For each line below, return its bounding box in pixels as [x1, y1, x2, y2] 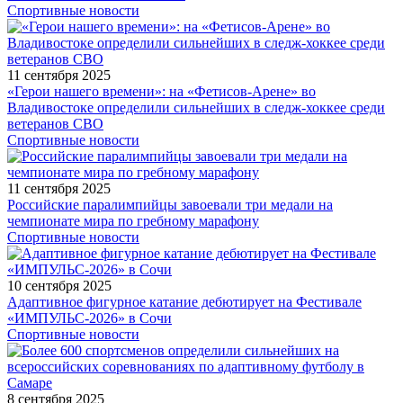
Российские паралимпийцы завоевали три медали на [7, 196, 333, 212]
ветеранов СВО [7, 115, 103, 131]
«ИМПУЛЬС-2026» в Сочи [7, 309, 172, 326]
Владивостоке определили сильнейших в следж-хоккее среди [7, 99, 385, 115]
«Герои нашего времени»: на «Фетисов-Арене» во [7, 83, 316, 99]
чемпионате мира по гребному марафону [7, 212, 259, 228]
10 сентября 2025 [7, 277, 112, 293]
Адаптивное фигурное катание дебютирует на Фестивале [7, 293, 362, 309]
